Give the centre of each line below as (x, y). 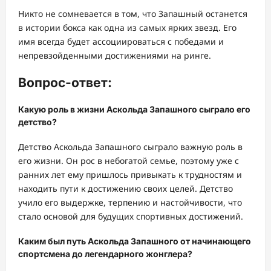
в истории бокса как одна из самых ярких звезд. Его (127, 28)
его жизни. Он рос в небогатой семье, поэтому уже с (129, 160)
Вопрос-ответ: (65, 82)
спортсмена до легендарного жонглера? (105, 253)
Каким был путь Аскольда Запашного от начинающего (135, 241)
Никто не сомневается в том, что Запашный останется (133, 14)
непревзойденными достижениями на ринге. (115, 56)
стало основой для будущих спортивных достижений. (131, 216)
